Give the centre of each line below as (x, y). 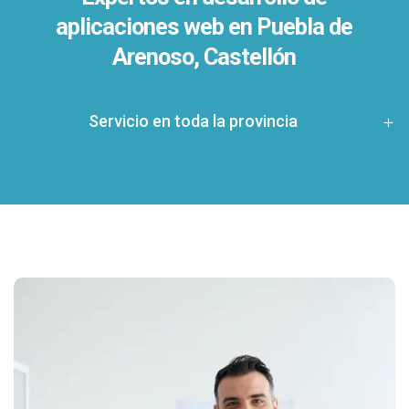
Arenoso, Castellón (204, 58)
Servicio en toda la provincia (193, 121)
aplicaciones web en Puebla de (204, 27)
